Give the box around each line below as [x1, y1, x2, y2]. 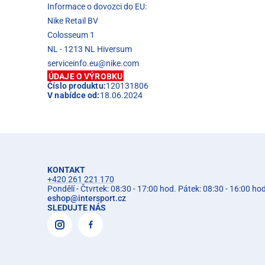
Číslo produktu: [47, 80, 106, 91]
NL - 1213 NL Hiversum [47, 44, 132, 54]
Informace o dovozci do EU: [47, 1, 147, 11]
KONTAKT [47, 164, 85, 174]
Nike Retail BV [47, 15, 98, 25]
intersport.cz [78, 193, 126, 203]
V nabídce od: [47, 90, 100, 100]
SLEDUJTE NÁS [47, 202, 106, 212]
